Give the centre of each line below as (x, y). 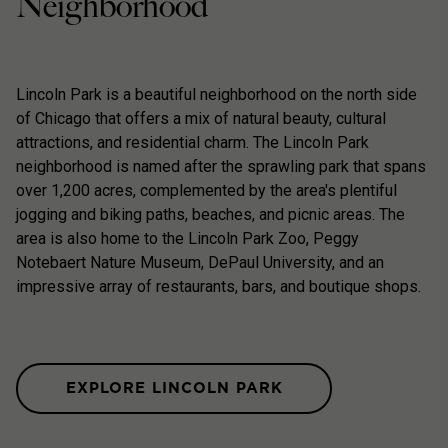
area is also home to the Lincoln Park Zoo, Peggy (187, 238)
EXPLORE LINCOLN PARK (174, 388)
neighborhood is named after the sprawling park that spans (221, 166)
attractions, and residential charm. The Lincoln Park (192, 142)
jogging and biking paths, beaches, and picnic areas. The (210, 214)
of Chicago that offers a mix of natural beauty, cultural (201, 118)
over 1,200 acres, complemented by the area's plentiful (206, 190)
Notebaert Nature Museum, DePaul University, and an (200, 262)
